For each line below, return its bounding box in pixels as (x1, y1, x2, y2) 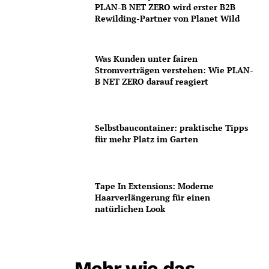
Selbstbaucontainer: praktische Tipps (95, 122, 249, 134)
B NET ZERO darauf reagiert (95, 76, 209, 88)
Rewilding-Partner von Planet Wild (95, 12, 240, 24)
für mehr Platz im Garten (95, 133, 199, 145)
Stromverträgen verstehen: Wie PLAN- (95, 64, 254, 76)
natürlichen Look (95, 202, 166, 214)
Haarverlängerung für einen (95, 191, 211, 203)
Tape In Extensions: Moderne (95, 180, 214, 192)
